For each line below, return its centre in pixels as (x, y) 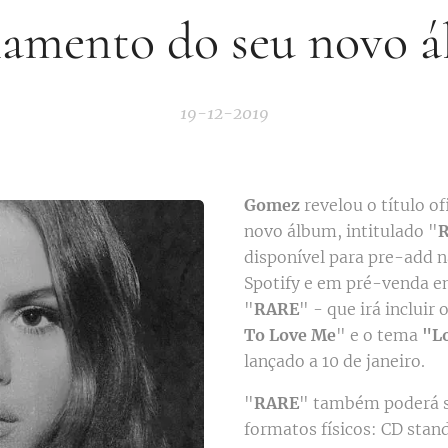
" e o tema (379, 334)
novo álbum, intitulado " (341, 230)
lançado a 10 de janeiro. (334, 360)
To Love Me (290, 334)
